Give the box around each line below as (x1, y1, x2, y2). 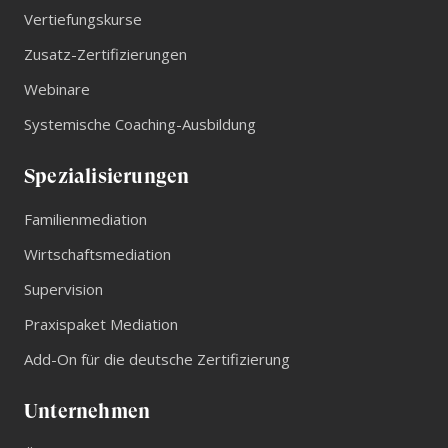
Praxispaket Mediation (24, 314, 178, 335)
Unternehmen (24, 400, 151, 424)
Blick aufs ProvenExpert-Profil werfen (139, 4, 352, 22)
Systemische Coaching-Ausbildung (24, 114, 256, 135)
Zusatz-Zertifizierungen (24, 44, 187, 65)
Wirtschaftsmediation (24, 244, 171, 265)
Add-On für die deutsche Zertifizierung (24, 349, 290, 370)
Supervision (24, 279, 103, 300)
